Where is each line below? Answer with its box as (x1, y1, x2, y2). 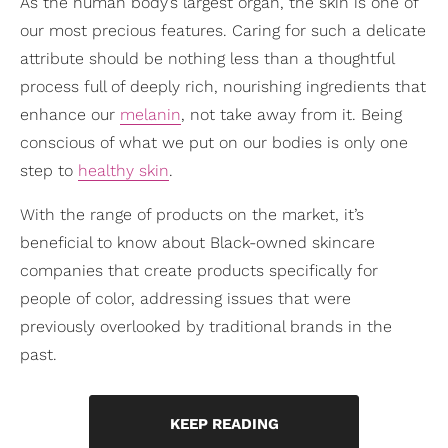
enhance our (20, 104, 120, 124)
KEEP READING (169, 414, 279, 433)
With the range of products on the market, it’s (20, 204, 364, 224)
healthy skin (78, 160, 169, 180)
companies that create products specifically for (20, 260, 378, 280)
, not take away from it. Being (181, 104, 402, 124)
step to (20, 160, 78, 180)
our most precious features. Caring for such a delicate (20, 20, 426, 40)
